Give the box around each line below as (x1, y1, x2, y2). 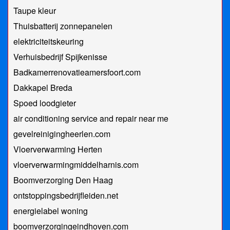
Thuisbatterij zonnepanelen (13, 20, 112, 32)
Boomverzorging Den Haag (13, 174, 113, 186)
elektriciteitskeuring (13, 35, 84, 48)
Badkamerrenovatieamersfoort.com (13, 66, 141, 79)
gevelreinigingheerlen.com (13, 128, 110, 140)
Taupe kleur (13, 5, 56, 17)
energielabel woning (13, 205, 88, 217)
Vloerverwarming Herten (13, 143, 102, 156)
